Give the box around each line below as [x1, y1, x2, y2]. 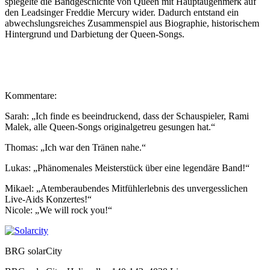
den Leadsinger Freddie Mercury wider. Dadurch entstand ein [5, 7, 239, 17]
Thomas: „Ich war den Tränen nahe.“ [5, 142, 146, 152]
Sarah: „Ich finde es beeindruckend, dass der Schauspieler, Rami [5, 110, 249, 121]
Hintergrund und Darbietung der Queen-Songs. [5, 28, 184, 39]
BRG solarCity [5, 245, 62, 256]
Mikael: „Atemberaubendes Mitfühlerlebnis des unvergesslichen [5, 183, 248, 193]
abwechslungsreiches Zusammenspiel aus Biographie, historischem [5, 17, 259, 28]
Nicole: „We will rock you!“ [5, 204, 112, 215]
